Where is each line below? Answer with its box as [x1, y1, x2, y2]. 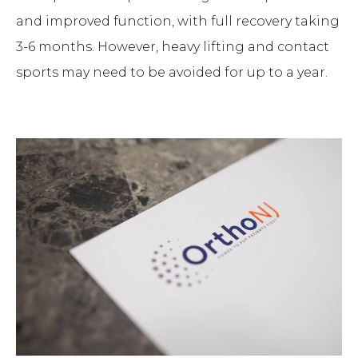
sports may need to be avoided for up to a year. [16, 65, 328, 80]
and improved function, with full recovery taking [16, 14, 340, 29]
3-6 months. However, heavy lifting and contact [16, 39, 329, 54]
